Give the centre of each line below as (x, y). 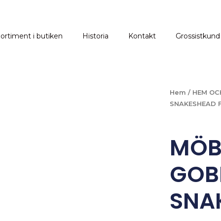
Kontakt (142, 36)
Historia (95, 36)
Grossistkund (198, 36)
